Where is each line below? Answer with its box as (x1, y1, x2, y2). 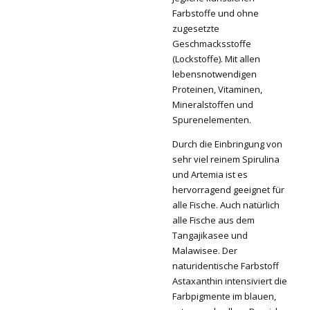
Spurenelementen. (172, 113, 251, 126)
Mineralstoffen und (172, 98, 253, 111)
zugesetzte (172, 21, 219, 35)
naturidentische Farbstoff (172, 259, 279, 272)
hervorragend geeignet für (172, 183, 284, 196)
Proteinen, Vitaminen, (172, 82, 262, 95)
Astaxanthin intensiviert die (172, 274, 287, 287)
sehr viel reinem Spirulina (172, 152, 280, 165)
